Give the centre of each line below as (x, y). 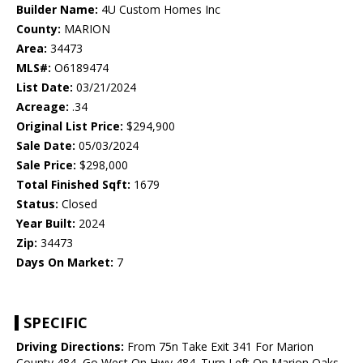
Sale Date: (46, 146)
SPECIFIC (56, 323)
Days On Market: (65, 263)
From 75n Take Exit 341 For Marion (219, 347)
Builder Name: (57, 10)
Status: (37, 204)
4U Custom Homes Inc (159, 10)
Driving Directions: (70, 347)
